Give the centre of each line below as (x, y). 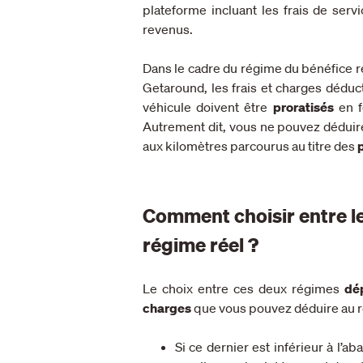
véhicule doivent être (208, 107)
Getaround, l (179, 87)
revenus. (168, 29)
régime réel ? (201, 244)
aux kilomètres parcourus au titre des (249, 145)
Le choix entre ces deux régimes (243, 288)
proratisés (303, 107)
